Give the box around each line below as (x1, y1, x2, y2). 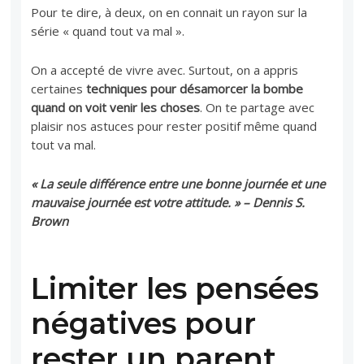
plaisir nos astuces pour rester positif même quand (31, 117, 318, 134)
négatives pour (31, 305, 257, 341)
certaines (31, 80, 87, 97)
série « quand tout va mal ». (31, 22, 185, 39)
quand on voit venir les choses (31, 98, 201, 115)
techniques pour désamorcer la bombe (86, 80, 304, 97)
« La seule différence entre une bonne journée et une (31, 175, 326, 192)
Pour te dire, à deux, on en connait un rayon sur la (31, 3, 308, 20)
